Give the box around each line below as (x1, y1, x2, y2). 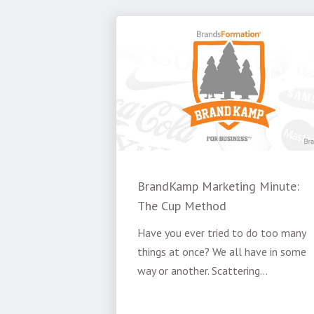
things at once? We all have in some (137, 245, 306, 259)
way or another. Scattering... (137, 264, 268, 278)
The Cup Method (137, 198, 226, 214)
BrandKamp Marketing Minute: (137, 178, 299, 195)
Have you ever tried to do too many (137, 226, 306, 240)
